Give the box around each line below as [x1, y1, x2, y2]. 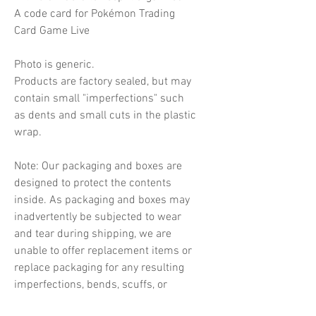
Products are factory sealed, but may [14, 74, 191, 89]
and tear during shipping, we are [14, 226, 171, 241]
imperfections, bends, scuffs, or [14, 277, 167, 292]
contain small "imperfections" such [14, 91, 184, 106]
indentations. [14, 294, 78, 309]
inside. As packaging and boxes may [14, 193, 190, 207]
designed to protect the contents [14, 176, 171, 190]
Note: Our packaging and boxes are [14, 159, 182, 174]
